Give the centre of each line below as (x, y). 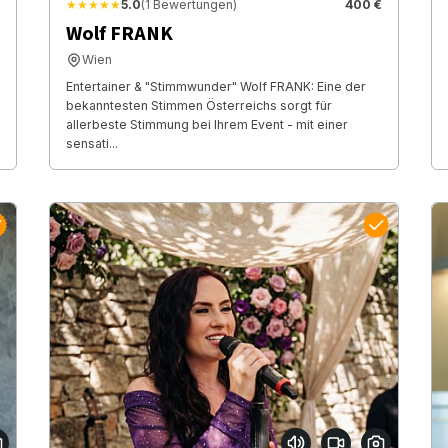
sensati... (91, 144)
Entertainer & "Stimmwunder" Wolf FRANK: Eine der (215, 87)
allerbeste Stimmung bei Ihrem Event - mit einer (206, 125)
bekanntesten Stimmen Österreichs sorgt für (198, 106)
